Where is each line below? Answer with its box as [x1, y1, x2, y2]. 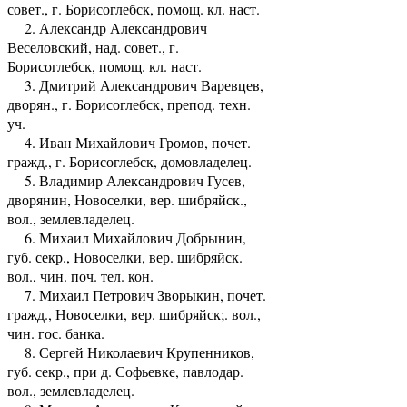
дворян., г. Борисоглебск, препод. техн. [7, 94, 251, 114]
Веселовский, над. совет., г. [7, 36, 179, 56]
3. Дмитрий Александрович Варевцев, [7, 74, 263, 94]
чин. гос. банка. [7, 323, 104, 342]
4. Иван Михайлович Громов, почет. [7, 132, 251, 152]
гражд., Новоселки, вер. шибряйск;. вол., [7, 303, 261, 323]
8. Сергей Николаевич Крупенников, [7, 342, 254, 362]
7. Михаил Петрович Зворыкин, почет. [7, 284, 266, 304]
